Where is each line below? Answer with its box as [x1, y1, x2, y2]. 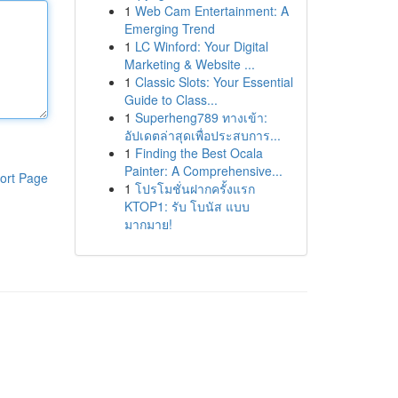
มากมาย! [123, 215, 172, 233]
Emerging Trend [123, 20, 215, 37]
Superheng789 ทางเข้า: [134, 108, 267, 126]
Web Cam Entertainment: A [134, 2, 289, 20]
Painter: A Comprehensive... [123, 162, 283, 179]
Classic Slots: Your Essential [134, 73, 293, 91]
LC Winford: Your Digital [134, 37, 268, 55]
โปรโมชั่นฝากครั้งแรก [134, 179, 255, 197]
